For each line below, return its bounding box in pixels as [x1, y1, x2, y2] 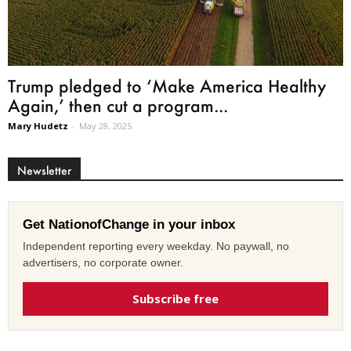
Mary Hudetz [8, 120, 68, 132]
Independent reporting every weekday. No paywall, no [23, 240, 289, 253]
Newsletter [17, 163, 71, 179]
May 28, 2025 [79, 120, 132, 132]
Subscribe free [132, 291, 219, 307]
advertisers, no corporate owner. [23, 256, 183, 270]
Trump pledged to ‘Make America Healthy [8, 75, 326, 97]
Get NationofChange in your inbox [23, 217, 235, 233]
